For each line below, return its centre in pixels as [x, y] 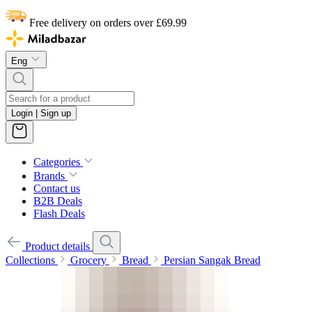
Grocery [88, 260]
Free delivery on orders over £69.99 [108, 23]
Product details [57, 247]
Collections [30, 260]
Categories [57, 162]
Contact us [57, 189]
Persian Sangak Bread [212, 260]
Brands [49, 176]
